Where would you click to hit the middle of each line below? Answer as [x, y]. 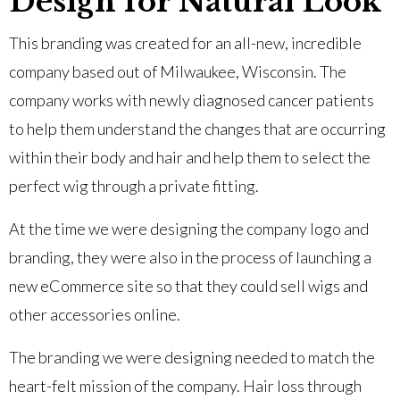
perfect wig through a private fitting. [134, 185]
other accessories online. [95, 314]
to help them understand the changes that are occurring [197, 128]
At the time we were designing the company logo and [189, 228]
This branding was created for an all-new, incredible [185, 42]
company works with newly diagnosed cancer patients [192, 100]
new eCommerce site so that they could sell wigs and [188, 285]
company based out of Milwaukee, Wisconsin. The [178, 71]
